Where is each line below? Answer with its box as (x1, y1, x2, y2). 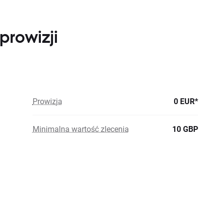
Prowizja (32, 96, 62, 106)
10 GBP (172, 124, 198, 134)
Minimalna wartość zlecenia (32, 124, 129, 134)
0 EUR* (174, 96, 198, 106)
